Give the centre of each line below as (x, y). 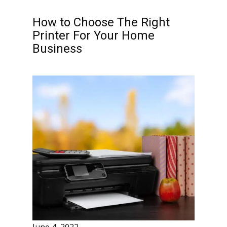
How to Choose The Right (101, 22)
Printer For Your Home (93, 35)
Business (57, 49)
